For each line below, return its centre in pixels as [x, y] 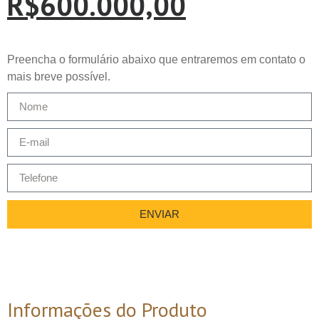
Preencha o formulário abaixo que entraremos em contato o [156, 59]
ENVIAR [159, 214]
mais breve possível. [59, 76]
